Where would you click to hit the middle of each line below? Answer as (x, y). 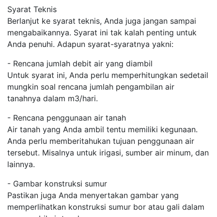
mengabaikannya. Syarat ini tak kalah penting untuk (102, 32)
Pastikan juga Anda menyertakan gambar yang (93, 195)
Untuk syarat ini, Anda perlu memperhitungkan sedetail (108, 75)
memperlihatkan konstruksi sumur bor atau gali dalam (106, 207)
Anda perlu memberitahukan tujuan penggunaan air (101, 141)
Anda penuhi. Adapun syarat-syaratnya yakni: (90, 44)
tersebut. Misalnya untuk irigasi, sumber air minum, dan (108, 153)
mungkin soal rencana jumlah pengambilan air (91, 87)
